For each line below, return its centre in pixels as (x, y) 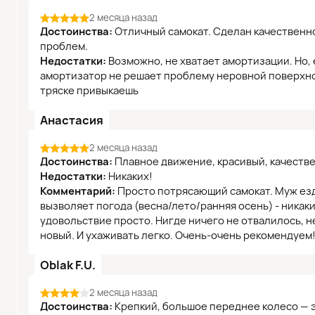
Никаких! (129, 176)
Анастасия (72, 120)
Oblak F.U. (68, 265)
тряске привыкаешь (89, 91)
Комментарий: (78, 191)
